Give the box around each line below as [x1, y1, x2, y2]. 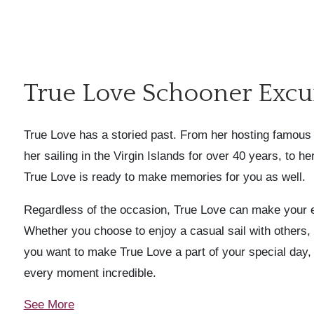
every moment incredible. [23, 266, 156, 280]
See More [23, 297, 74, 311]
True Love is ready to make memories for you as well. [23, 170, 306, 184]
